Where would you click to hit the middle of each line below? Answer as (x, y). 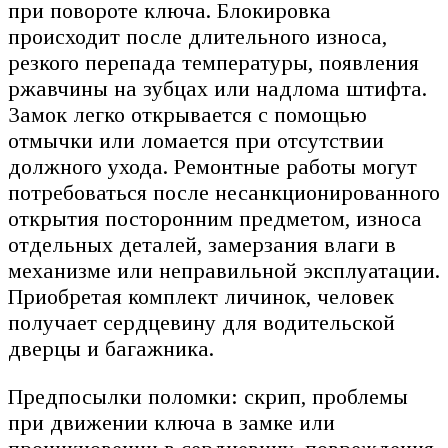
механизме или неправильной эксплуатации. (224, 271)
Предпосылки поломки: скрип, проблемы (208, 397)
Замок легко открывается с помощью (187, 115)
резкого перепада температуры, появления (213, 63)
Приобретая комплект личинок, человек (201, 297)
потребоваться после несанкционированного (224, 193)
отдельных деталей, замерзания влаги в (202, 245)
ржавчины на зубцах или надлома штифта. (217, 89)
